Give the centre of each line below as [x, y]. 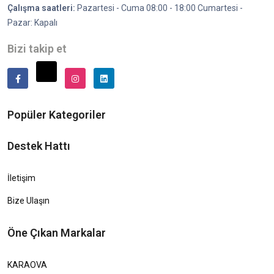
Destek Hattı [39, 146]
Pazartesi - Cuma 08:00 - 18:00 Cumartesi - [159, 8]
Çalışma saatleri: [41, 8]
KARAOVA [27, 265]
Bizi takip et [37, 48]
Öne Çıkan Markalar [57, 232]
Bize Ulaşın [28, 200]
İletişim [21, 178]
